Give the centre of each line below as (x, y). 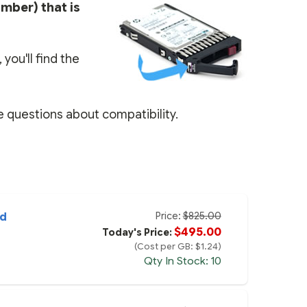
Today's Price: (138, 233)
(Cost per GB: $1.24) (177, 247)
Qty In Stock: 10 (182, 261)
